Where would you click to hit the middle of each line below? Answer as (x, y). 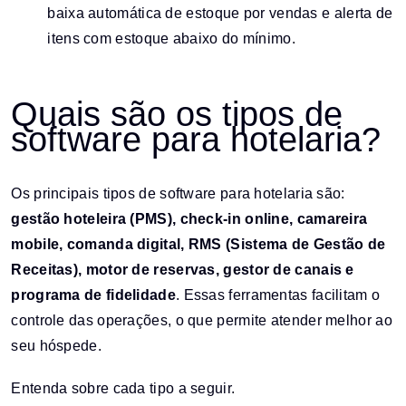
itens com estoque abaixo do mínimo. (171, 38)
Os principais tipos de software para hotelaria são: (178, 193)
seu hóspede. (56, 345)
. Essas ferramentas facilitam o (278, 295)
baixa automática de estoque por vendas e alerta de (220, 13)
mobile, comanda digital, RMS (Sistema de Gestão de (198, 244)
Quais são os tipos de (177, 115)
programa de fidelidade (93, 295)
